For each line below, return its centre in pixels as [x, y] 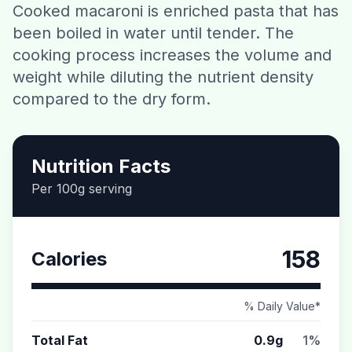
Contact [176, 23]
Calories [69, 259]
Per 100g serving [82, 189]
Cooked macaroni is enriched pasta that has [176, 11]
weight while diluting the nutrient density [163, 77]
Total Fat [60, 340]
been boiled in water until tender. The [153, 33]
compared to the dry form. [112, 99]
